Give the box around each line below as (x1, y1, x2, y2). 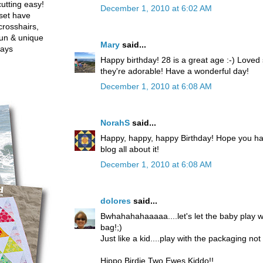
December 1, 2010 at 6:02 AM (100, 3, 212, 13)
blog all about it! (100, 144, 159, 154)
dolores (100, 195, 131, 205)
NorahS (100, 117, 130, 127)
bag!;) (100, 222, 122, 232)
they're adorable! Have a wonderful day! (100, 66, 249, 76)
